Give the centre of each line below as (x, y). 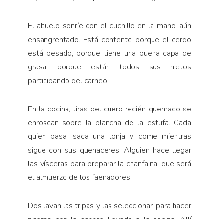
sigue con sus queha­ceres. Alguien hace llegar (109, 150)
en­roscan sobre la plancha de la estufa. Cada (109, 122)
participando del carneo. (68, 80)
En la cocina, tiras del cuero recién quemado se (109, 109)
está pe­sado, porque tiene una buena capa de (109, 53)
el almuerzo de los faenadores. (79, 177)
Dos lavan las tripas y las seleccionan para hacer (109, 206)
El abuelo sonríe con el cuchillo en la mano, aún (109, 26)
